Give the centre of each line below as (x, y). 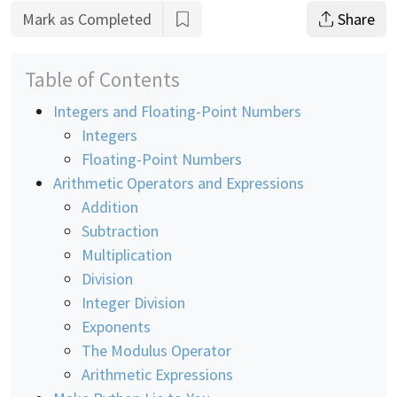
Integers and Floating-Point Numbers (177, 111)
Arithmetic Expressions (157, 374)
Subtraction (120, 230)
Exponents (116, 326)
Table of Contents (102, 79)
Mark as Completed (87, 19)
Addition (110, 206)
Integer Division (133, 302)
